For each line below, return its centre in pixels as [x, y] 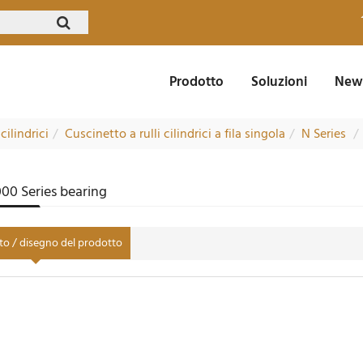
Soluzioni [279, 81]
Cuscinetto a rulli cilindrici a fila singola [175, 134]
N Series [324, 134]
